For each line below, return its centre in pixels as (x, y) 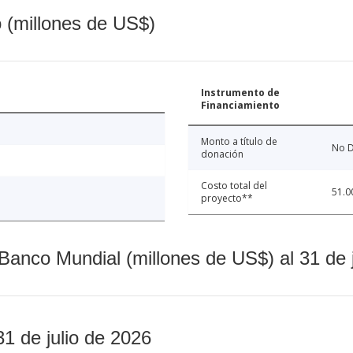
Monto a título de (239, 142)
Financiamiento (240, 106)
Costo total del (234, 186)
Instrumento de (240, 93)
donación (222, 154)
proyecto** (227, 199)
